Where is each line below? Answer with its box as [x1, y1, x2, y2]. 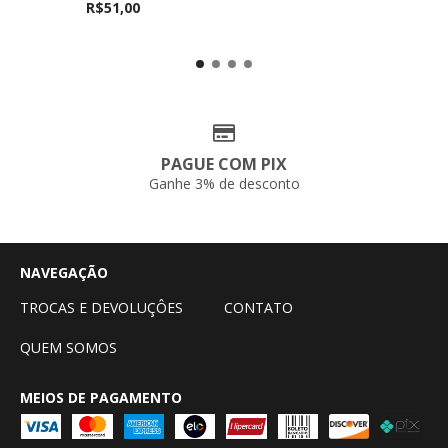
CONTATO [224, 298, 293, 318]
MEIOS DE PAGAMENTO [20, 388, 182, 408]
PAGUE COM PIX [161, 152, 287, 175]
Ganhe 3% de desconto [148, 173, 300, 193]
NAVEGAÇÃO [20, 263, 108, 283]
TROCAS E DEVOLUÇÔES [20, 298, 183, 318]
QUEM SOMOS [20, 338, 117, 358]
